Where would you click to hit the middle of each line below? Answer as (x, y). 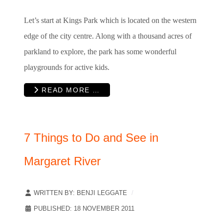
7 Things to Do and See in (91, 137)
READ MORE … (69, 90)
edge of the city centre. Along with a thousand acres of (108, 36)
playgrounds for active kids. (67, 67)
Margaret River (62, 161)
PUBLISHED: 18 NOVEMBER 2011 (84, 208)
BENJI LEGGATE (102, 193)
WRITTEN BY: (54, 193)
